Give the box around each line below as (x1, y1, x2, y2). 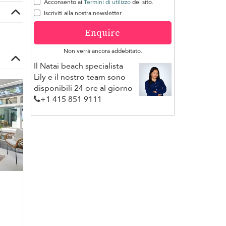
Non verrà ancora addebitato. (63, 46, 142, 55)
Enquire (85, 26, 120, 39)
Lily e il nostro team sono (34, 71, 126, 83)
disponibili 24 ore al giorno (34, 82, 133, 94)
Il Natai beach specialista (34, 60, 123, 72)
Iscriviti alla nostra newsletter (44, 9, 122, 17)
